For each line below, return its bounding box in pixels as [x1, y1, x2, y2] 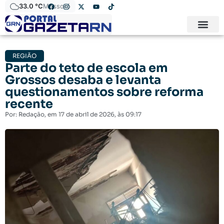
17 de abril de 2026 [58, 110, 114, 118]
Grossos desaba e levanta [5, 72, 161, 88]
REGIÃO [12, 52, 36, 60]
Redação [17, 110, 44, 118]
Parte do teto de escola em [5, 60, 168, 76]
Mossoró [43, 2, 70, 10]
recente [5, 96, 53, 112]
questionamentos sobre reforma [5, 84, 203, 100]
